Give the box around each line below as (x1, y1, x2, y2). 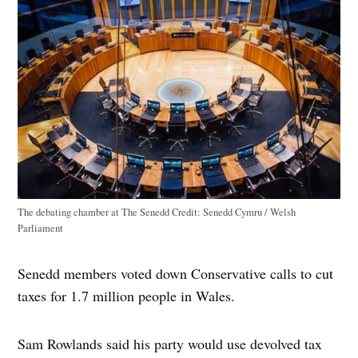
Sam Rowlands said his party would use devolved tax (18, 334, 323, 354)
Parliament (18, 221, 64, 236)
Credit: (172, 205, 201, 220)
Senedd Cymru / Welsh (201, 205, 296, 220)
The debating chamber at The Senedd (18, 205, 173, 220)
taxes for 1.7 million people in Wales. (18, 286, 236, 306)
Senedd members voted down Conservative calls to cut (18, 264, 334, 284)
